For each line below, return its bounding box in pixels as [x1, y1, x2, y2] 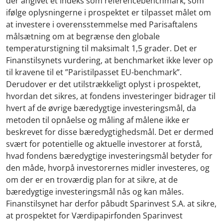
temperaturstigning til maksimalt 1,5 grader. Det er [6, 42, 197, 54]
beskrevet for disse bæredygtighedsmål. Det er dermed [6, 126, 214, 137]
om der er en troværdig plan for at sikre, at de [6, 174, 178, 185]
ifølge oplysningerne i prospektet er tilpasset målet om [6, 6, 211, 18]
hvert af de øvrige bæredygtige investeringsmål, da [6, 102, 196, 113]
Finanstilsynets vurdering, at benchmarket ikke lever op [6, 54, 213, 66]
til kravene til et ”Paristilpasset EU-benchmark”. [6, 66, 182, 78]
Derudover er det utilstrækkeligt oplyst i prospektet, [6, 78, 201, 90]
